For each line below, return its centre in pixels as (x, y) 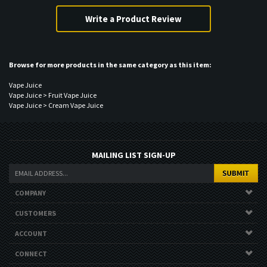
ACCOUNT (31, 241)
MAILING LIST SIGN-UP (133, 163)
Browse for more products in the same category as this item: (110, 72)
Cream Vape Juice (76, 113)
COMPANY (30, 201)
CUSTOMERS (35, 221)
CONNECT (31, 261)
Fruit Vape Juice (72, 103)
